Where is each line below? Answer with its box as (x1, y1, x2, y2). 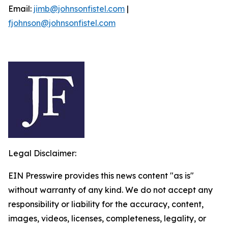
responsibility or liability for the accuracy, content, (8, 199, 204, 209)
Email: (8, 4, 34, 14)
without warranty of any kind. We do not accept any (8, 185, 213, 195)
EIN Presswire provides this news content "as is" (8, 170, 194, 181)
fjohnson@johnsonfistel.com (8, 18, 116, 28)
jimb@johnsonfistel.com (34, 4, 125, 14)
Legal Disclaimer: (8, 148, 76, 158)
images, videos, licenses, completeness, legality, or (8, 213, 206, 223)
